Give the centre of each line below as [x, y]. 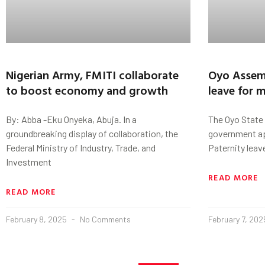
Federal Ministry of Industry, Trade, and [81, 147]
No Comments [104, 219]
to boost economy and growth [87, 90]
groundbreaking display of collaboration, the [92, 133]
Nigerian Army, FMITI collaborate [92, 74]
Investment [29, 161]
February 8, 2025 [37, 219]
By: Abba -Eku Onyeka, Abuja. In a [71, 119]
